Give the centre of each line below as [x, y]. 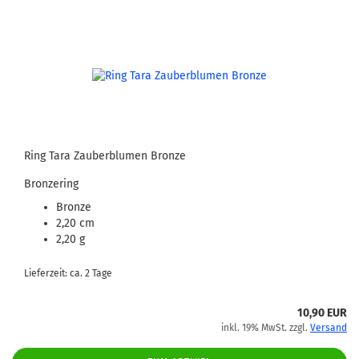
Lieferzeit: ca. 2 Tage [68, 273]
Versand [329, 328]
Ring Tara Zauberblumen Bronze [105, 156]
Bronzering [51, 184]
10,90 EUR [322, 313]
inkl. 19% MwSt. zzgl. [266, 328]
